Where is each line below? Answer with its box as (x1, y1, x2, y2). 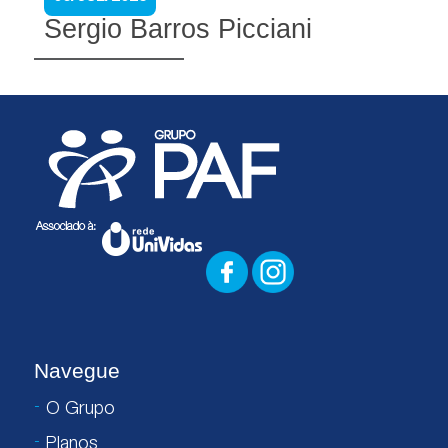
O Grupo (45, 401, 115, 419)
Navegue (33, 359, 120, 382)
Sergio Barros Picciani (43, 14, 312, 44)
